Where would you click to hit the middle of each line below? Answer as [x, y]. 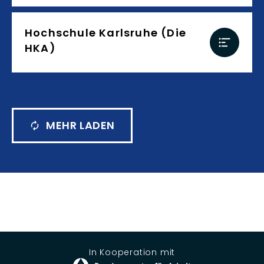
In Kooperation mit [132, 252]
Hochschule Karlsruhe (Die [105, 33]
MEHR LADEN [80, 125]
